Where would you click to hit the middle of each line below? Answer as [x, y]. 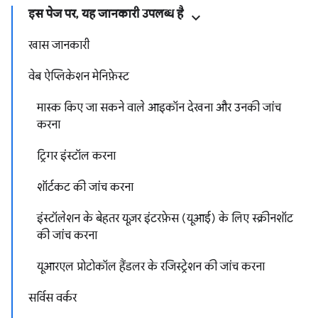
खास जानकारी [59, 45]
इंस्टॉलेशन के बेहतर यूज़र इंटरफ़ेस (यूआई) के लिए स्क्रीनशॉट [165, 219]
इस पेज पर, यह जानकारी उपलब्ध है [106, 14]
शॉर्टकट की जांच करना [85, 187]
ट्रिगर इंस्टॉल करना [76, 156]
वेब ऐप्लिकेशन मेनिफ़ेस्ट [79, 77]
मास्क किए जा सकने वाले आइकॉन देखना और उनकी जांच [159, 108]
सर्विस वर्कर [53, 298]
